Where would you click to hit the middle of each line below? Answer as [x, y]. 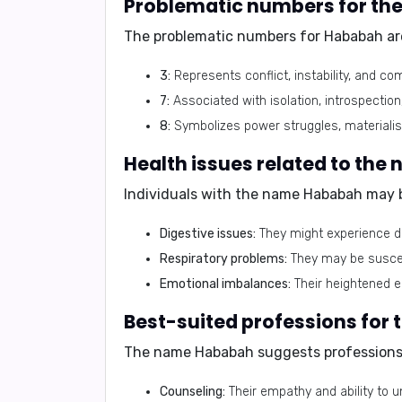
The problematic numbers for [224, 36]
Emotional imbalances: [225, 284]
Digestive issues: [208, 234]
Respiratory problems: [223, 259]
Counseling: [192, 392]
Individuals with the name [214, 194]
